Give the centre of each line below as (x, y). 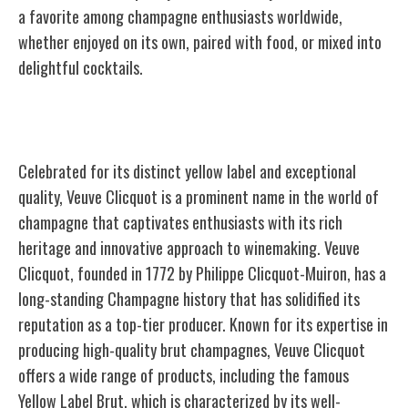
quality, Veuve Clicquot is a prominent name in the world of (199, 196)
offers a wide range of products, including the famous (184, 375)
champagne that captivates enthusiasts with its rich (180, 222)
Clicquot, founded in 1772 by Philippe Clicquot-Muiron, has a (202, 273)
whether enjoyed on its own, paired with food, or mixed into (200, 41)
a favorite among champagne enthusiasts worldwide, (180, 16)
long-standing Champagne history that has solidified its (189, 298)
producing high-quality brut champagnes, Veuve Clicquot (192, 349)
